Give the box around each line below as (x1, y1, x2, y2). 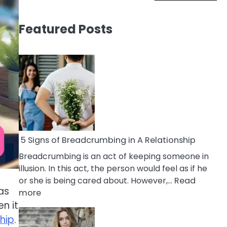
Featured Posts (18, 20, 112, 37)
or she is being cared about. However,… (18, 174, 174, 186)
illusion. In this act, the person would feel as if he (18, 162, 207, 174)
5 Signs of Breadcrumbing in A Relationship (18, 134, 196, 146)
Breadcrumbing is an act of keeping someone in (18, 150, 209, 162)
